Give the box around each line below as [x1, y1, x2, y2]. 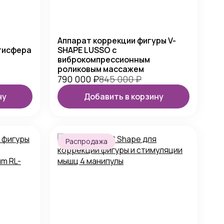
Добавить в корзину [83, 90, 163, 102]
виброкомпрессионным [57, 54, 150, 65]
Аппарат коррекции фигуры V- [57, 35, 176, 46]
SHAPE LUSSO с [57, 44, 116, 55]
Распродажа [65, 136, 107, 146]
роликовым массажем [57, 63, 144, 74]
